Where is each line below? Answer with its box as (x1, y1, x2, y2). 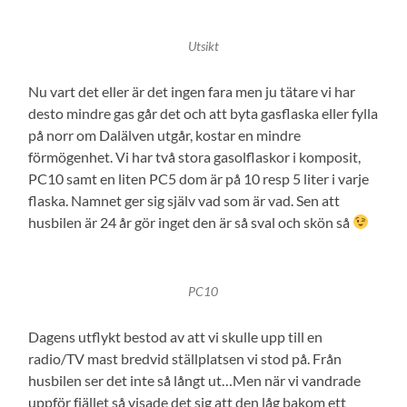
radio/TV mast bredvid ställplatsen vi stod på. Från (28, 349, 342, 367)
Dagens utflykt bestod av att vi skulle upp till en (28, 327, 323, 345)
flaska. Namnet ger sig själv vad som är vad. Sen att (28, 191, 341, 209)
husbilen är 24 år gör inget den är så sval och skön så (28, 213, 353, 231)
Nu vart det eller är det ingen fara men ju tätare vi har (28, 82, 356, 100)
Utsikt (187, 38, 219, 54)
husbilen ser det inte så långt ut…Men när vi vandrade (28, 371, 362, 389)
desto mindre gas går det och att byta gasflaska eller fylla (28, 104, 379, 122)
